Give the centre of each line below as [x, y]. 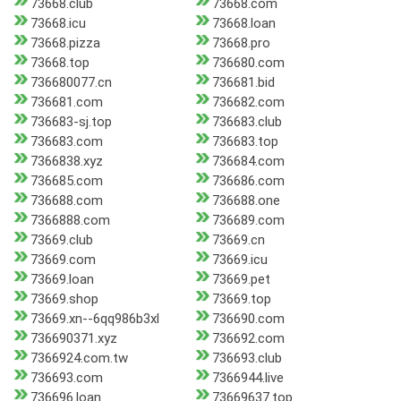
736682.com [248, 102]
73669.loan [62, 280]
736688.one [246, 201]
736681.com [67, 102]
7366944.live [247, 378]
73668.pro [241, 43]
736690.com [248, 319]
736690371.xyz [74, 339]
